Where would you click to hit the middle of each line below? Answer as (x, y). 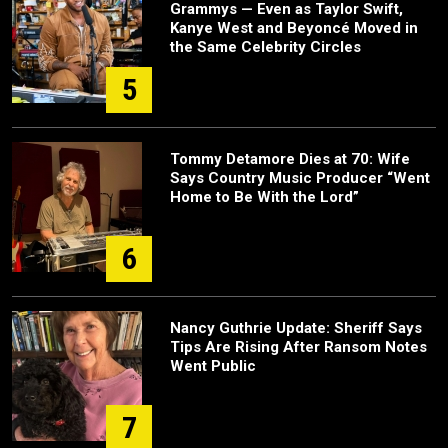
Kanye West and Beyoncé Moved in (294, 28)
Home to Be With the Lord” (264, 197)
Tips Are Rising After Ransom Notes (298, 347)
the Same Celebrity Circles (265, 47)
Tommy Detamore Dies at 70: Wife (290, 159)
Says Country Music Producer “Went (300, 178)
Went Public (213, 366)
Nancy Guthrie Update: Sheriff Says (296, 328)
